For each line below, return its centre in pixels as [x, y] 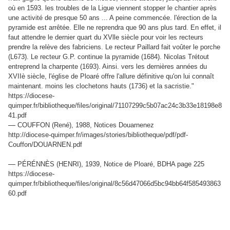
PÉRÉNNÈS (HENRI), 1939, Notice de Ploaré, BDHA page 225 [111, 164]
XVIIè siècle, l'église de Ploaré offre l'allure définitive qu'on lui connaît [111, 76]
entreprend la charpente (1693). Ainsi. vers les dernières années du [108, 67]
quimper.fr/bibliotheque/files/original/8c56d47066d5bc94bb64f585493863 [114, 184]
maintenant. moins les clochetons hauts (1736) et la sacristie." [101, 86]
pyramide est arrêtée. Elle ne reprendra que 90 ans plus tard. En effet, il [115, 28]
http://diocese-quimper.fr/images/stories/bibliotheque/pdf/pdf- [98, 135]
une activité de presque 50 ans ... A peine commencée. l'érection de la [112, 18]
